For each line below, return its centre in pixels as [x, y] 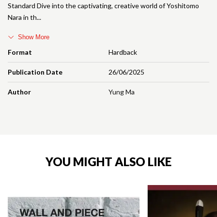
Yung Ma [122, 92]
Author [19, 92]
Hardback [123, 52]
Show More [34, 37]
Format [20, 52]
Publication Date [35, 72]
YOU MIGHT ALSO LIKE [108, 161]
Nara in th [22, 17]
